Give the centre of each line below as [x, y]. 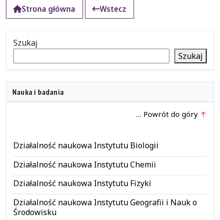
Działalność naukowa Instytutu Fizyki [82, 183]
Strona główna [49, 9]
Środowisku [35, 212]
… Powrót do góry [168, 114]
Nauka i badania [38, 92]
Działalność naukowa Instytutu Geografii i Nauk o [105, 202]
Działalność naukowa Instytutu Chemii [84, 164]
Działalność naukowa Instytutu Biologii [86, 145]
